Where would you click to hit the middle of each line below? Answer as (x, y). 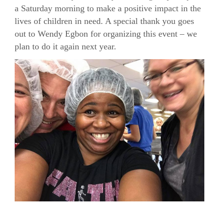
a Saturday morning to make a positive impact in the (108, 9)
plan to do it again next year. (67, 47)
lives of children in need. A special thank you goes (104, 21)
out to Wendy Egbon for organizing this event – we (106, 34)
